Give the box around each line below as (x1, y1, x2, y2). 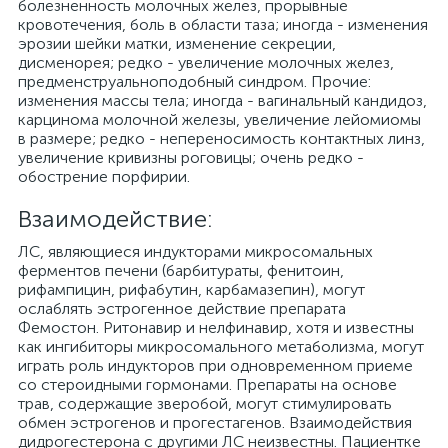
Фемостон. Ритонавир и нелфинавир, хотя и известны (18, 318, 414, 337)
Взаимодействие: (18, 204, 213, 233)
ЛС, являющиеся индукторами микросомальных (18, 242, 373, 261)
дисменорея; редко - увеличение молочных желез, (18, 53, 394, 72)
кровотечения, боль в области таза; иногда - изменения (18, 15, 428, 34)
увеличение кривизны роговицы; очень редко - (18, 148, 364, 167)
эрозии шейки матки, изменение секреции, (18, 34, 336, 53)
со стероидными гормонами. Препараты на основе (18, 375, 397, 394)
